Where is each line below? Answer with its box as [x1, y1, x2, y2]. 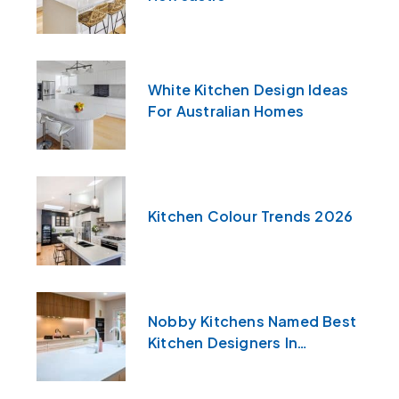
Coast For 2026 [148, 376, 263, 395]
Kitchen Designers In [148, 333, 297, 353]
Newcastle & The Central [148, 354, 329, 374]
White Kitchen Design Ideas [148, 80, 348, 100]
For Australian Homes [148, 102, 303, 121]
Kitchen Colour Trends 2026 [148, 207, 353, 226]
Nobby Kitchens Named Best [148, 312, 355, 331]
